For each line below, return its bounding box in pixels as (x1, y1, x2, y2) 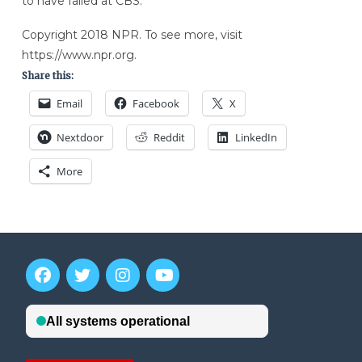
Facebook (132, 95, 179, 111)
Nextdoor (56, 129, 103, 145)
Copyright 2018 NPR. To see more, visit (21, 27, 242, 42)
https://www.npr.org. (21, 47, 137, 62)
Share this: (21, 69, 74, 82)
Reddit (153, 129, 185, 145)
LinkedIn (234, 129, 277, 145)
